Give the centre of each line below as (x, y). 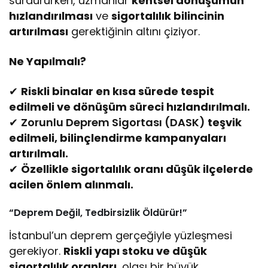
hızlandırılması (51, 16)
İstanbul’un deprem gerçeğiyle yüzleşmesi (121, 236)
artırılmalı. (39, 154)
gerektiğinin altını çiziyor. (134, 32)
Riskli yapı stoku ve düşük (135, 251)
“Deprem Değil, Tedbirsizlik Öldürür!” (98, 213)
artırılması (39, 32)
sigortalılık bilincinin (168, 16)
